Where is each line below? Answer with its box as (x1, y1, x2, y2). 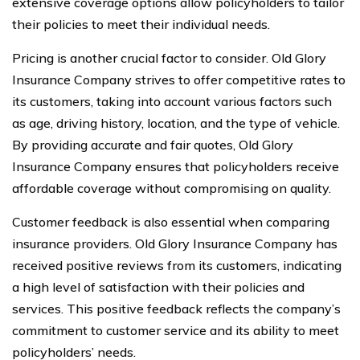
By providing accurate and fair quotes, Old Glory (12, 137, 293, 153)
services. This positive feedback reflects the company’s (12, 301, 341, 317)
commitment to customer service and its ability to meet (12, 322, 339, 338)
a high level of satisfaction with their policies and (12, 279, 305, 295)
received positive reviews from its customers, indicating (12, 257, 342, 273)
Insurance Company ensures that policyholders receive (12, 158, 339, 174)
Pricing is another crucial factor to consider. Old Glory (12, 50, 326, 66)
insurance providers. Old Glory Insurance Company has (12, 235, 337, 252)
